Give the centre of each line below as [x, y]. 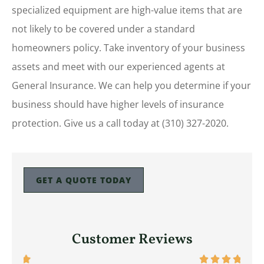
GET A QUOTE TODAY [84, 180]
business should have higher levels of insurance [118, 104]
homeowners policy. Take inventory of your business [128, 47]
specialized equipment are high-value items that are [127, 10]
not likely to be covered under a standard [103, 29]
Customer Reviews [132, 240]
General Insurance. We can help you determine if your [131, 85]
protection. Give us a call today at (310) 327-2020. [120, 123]
